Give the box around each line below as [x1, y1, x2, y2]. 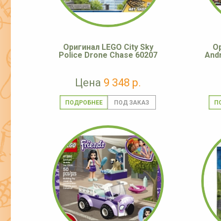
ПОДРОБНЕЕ [65, 99, 103, 107]
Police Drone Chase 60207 [59, 50, 157, 60]
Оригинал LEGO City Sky [63, 42, 153, 52]
